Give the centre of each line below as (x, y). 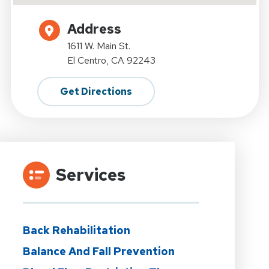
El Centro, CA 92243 (111, 60)
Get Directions (96, 91)
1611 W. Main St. (98, 46)
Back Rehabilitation (76, 230)
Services (90, 174)
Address (94, 29)
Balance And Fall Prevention (98, 251)
